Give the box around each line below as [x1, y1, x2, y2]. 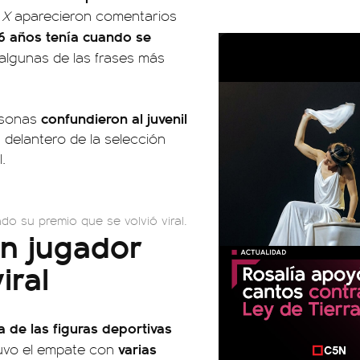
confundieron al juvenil [41, 108, 187, 128]
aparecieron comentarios [10, 6, 177, 25]
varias [118, 338, 157, 358]
